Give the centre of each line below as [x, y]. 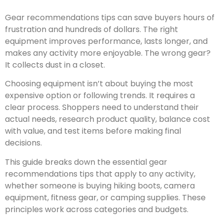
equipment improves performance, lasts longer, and [106, 41]
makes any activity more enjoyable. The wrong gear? [108, 53]
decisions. [23, 143]
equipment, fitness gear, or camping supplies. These [105, 197]
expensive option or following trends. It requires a [100, 96]
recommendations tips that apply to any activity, [100, 174]
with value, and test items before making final [93, 131]
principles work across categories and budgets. [97, 209]
